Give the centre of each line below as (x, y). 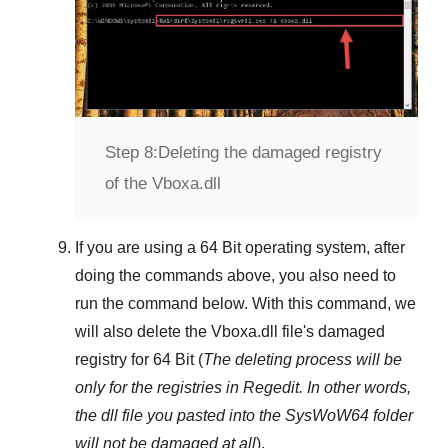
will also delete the (143, 332)
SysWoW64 (327, 416)
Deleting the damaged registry (270, 153)
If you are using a (137, 248)
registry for (114, 360)
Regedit (271, 388)
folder (391, 416)
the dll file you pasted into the (180, 416)
